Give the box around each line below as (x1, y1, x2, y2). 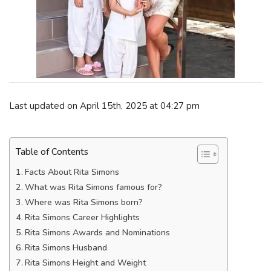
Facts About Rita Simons (24, 166, 119, 178)
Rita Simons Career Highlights (24, 212, 140, 223)
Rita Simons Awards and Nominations (24, 227, 170, 238)
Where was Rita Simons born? (24, 197, 143, 208)
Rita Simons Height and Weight (24, 257, 146, 269)
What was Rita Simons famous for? (24, 181, 162, 193)
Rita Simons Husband (24, 242, 107, 253)
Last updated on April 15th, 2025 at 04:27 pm (9, 99, 200, 112)
